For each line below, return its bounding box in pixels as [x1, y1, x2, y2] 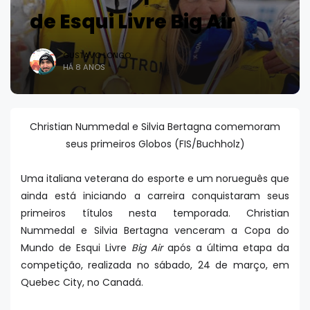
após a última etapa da [163, 241, 289, 255]
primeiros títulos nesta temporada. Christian [21, 206, 289, 220]
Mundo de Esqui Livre [21, 241, 131, 255]
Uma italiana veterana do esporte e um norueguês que [21, 172, 289, 185]
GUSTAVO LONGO [63, 50, 131, 61]
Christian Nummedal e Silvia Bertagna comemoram [30, 120, 280, 134]
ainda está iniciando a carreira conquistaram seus [21, 189, 289, 203]
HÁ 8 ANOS [63, 62, 105, 73]
